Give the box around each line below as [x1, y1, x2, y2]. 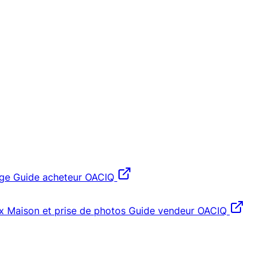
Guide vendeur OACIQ [129, 205, 227, 217]
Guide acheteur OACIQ [13, 171, 114, 183]
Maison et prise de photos [7, 205, 126, 217]
